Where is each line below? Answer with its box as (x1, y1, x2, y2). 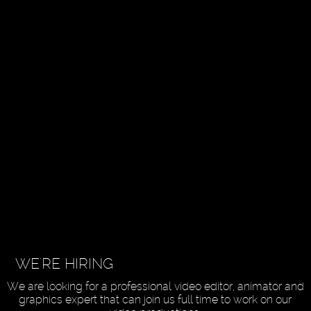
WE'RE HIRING (15, 254, 113, 272)
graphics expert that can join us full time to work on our (19, 292, 292, 306)
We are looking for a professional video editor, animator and (6, 279, 304, 293)
